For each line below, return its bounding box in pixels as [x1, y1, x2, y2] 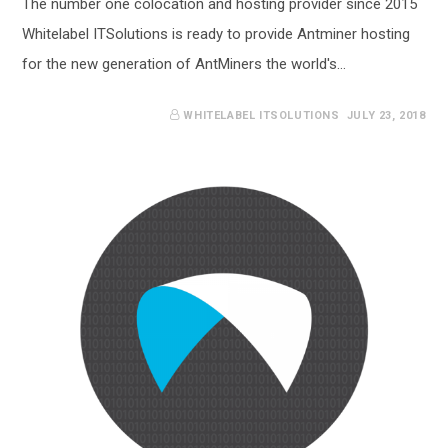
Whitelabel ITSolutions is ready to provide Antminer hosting [22, 24, 411, 43]
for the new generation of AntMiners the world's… [22, 54, 347, 73]
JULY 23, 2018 [346, 108, 426, 122]
